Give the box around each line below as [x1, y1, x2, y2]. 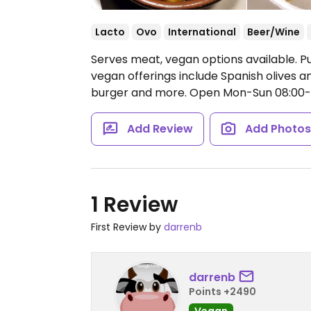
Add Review [126, 121, 193, 137]
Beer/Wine [247, 25, 300, 39]
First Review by [91, 220, 164, 234]
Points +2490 [189, 284, 256, 299]
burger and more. [91, 85, 190, 101]
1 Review [91, 190, 178, 219]
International [168, 25, 236, 39]
